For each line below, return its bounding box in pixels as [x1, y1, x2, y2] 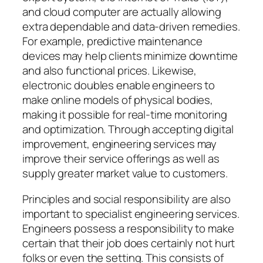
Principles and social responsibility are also [22, 191, 231, 207]
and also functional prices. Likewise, [22, 63, 197, 79]
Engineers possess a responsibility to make [22, 220, 234, 236]
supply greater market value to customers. [22, 166, 228, 181]
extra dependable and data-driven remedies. [22, 19, 240, 35]
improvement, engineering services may [22, 136, 217, 152]
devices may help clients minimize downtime [22, 48, 238, 64]
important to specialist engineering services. [22, 205, 240, 221]
